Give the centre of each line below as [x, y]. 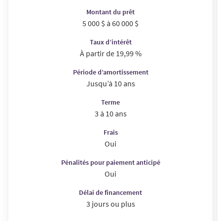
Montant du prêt [110, 12]
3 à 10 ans [110, 114]
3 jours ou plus [110, 204]
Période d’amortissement [110, 72]
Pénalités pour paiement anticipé [110, 163]
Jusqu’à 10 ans [110, 84]
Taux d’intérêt [110, 42]
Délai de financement [110, 193]
